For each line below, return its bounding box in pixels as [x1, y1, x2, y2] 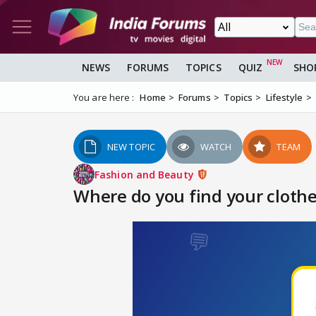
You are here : [73, 91, 135, 104]
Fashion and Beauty [95, 167, 197, 181]
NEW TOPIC [107, 140, 155, 154]
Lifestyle [265, 91, 303, 104]
